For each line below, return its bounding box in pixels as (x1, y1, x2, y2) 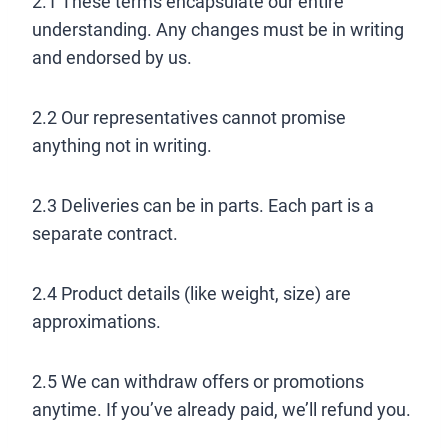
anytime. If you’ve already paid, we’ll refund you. (32, 399, 411, 420)
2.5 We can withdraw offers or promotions (32, 371, 364, 392)
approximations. (32, 311, 161, 332)
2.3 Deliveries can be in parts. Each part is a (32, 195, 374, 216)
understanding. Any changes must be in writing (32, 19, 404, 40)
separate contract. (32, 223, 178, 244)
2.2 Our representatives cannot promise (32, 107, 346, 128)
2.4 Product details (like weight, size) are (32, 283, 351, 304)
